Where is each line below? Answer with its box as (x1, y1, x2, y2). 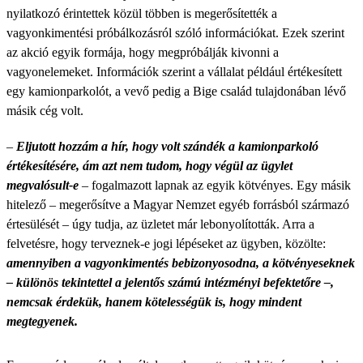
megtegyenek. (6, 314, 78, 328)
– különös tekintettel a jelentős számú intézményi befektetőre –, (6, 275, 334, 289)
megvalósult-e (6, 178, 79, 192)
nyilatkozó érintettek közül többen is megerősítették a (6, 6, 277, 20)
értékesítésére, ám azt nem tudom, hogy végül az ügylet (6, 159, 293, 173)
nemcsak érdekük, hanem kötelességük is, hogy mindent (6, 295, 301, 309)
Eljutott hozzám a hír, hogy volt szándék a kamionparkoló (16, 139, 318, 153)
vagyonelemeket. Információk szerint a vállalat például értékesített (6, 65, 342, 79)
